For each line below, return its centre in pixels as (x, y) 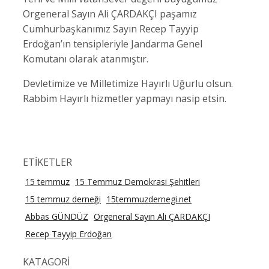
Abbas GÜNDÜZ (57, 216)
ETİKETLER (47, 162)
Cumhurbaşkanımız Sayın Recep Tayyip (111, 29)
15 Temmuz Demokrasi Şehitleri (138, 182)
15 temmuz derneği (63, 199)
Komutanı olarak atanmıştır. (86, 59)
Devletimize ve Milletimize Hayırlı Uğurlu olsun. (128, 83)
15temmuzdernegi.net (149, 199)
